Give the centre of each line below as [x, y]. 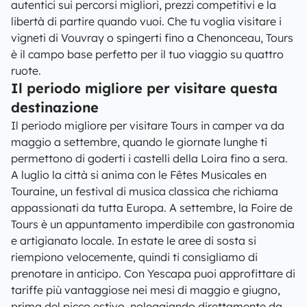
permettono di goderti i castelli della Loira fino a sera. [149, 158]
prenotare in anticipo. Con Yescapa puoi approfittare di [153, 273]
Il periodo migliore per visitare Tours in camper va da [148, 125]
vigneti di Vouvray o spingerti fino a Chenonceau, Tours [152, 38]
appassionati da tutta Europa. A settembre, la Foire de [152, 208]
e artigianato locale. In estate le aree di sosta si [134, 241]
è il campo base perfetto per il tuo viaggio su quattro [147, 54]
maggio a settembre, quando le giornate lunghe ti [139, 142]
